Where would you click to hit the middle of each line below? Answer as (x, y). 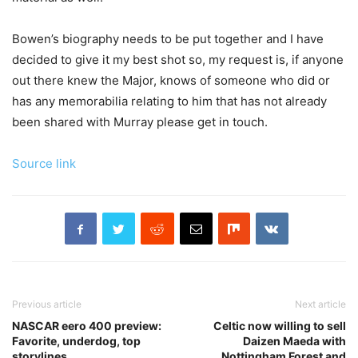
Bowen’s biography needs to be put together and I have (168, 39)
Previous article (47, 304)
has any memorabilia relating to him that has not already (169, 101)
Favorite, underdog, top (76, 341)
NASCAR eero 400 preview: (87, 326)
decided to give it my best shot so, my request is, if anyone (178, 60)
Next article (320, 304)
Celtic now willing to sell (280, 326)
